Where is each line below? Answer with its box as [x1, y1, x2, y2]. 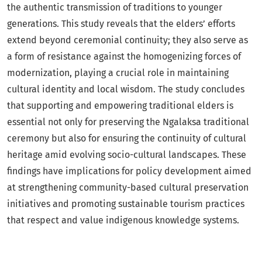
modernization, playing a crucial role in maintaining [7, 67, 229, 79]
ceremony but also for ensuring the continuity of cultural [7, 133, 246, 144]
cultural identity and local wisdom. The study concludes [7, 84, 244, 95]
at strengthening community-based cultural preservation [7, 182, 249, 194]
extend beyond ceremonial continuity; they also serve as [7, 35, 248, 46]
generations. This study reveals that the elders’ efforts [7, 18, 235, 30]
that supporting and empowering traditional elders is [7, 100, 233, 112]
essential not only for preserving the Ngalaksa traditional [7, 116, 249, 128]
